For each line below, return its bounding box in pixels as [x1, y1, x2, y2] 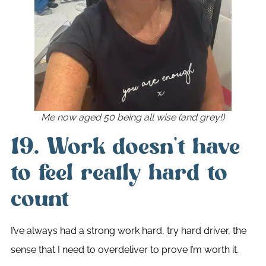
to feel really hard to [10, 158, 227, 188]
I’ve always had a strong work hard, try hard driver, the [10, 225, 246, 237]
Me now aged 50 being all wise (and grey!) [41, 112, 225, 123]
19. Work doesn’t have [10, 132, 240, 162]
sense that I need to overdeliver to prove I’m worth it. [10, 244, 239, 256]
